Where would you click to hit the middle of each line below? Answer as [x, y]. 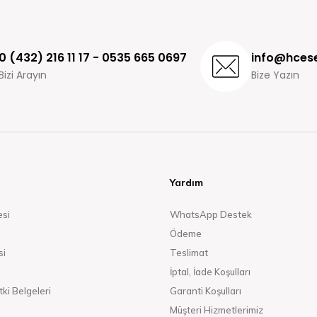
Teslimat [189, 253]
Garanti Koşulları [206, 291]
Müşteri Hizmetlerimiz [217, 310]
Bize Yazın [276, 75]
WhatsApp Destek [211, 214]
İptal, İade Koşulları [210, 272]
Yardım [186, 183]
